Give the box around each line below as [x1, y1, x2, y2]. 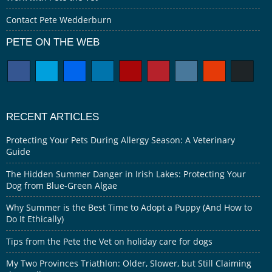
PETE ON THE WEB [6, 36, 100, 49]
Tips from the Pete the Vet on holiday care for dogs [6, 235, 212, 247]
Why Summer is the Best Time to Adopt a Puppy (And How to [6, 202, 252, 214]
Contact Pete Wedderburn [6, 13, 112, 25]
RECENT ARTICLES [6, 110, 99, 123]
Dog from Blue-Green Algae [6, 179, 117, 191]
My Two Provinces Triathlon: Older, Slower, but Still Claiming [6, 257, 251, 270]
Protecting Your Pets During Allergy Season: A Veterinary [6, 134, 235, 146]
